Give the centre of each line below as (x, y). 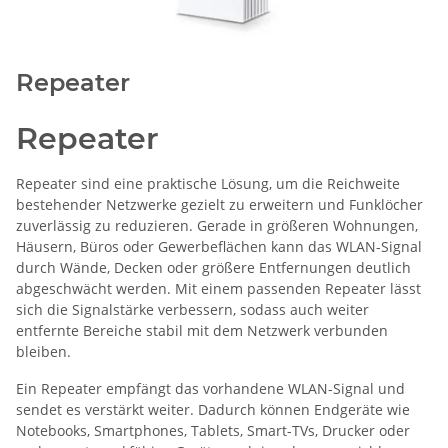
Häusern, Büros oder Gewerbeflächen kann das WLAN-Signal (219, 246)
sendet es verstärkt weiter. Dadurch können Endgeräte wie (213, 409)
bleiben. (43, 351)
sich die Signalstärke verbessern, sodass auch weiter (192, 309)
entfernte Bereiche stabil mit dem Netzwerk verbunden (202, 330)
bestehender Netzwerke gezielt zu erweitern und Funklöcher (219, 204)
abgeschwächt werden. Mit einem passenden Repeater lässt (218, 288)
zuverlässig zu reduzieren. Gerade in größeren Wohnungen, (217, 225)
